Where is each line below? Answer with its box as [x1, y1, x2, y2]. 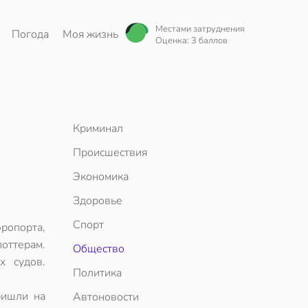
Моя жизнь [63, 26, 118, 42]
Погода [12, 26, 49, 42]
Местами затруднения [155, 23, 245, 35]
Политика [73, 265, 122, 280]
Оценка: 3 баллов [155, 34, 228, 47]
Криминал [73, 121, 123, 136]
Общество [73, 241, 124, 256]
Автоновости [73, 289, 139, 305]
